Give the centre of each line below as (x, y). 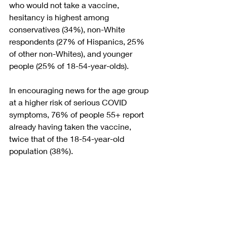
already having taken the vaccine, (71, 126)
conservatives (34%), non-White (68, 29)
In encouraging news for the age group (80, 90)
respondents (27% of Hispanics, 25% (78, 41)
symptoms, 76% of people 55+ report (78, 114)
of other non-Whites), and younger (72, 53)
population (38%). (41, 150)
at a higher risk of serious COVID (69, 102)
